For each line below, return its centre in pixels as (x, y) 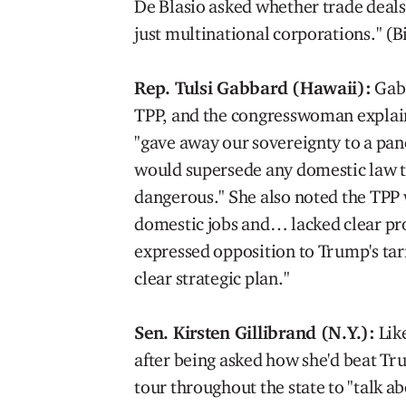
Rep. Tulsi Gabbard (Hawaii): (253, 88)
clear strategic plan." (212, 278)
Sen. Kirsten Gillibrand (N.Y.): (255, 333)
